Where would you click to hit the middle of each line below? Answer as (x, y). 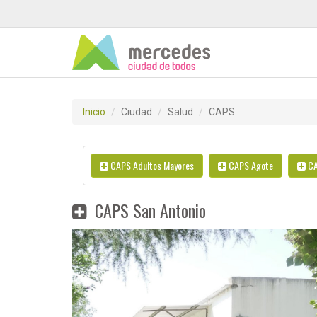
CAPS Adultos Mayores (151, 165)
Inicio (94, 112)
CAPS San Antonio (148, 210)
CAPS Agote (250, 165)
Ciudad (137, 112)
